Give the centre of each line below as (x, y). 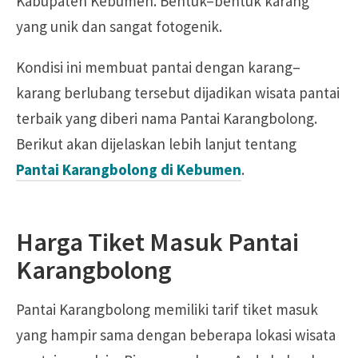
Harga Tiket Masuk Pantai (157, 241)
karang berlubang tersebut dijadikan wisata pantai (178, 93)
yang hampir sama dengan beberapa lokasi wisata (176, 334)
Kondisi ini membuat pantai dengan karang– (158, 67)
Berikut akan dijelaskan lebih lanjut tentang (156, 144)
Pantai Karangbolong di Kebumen (129, 169)
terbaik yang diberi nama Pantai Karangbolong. (167, 118)
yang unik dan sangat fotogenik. (119, 26)
